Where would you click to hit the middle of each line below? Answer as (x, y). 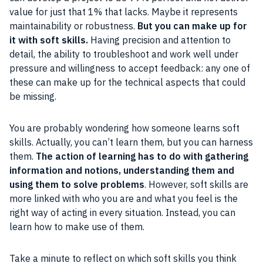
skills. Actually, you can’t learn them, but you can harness (131, 142)
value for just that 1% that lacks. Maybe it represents (124, 11)
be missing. (34, 96)
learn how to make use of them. (78, 226)
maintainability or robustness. (73, 26)
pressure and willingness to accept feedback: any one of (130, 68)
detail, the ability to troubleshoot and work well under (124, 54)
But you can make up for (192, 26)
